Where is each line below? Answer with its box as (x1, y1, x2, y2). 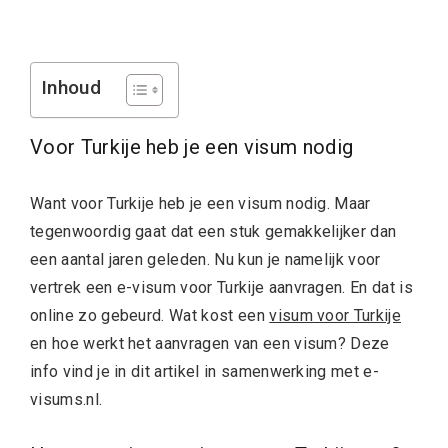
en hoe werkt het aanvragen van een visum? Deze (30, 333, 390, 353)
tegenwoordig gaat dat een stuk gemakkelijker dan (30, 221, 397, 241)
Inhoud (41, 76, 101, 100)
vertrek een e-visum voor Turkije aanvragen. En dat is (30, 277, 413, 297)
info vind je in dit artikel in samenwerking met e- (30, 361, 380, 381)
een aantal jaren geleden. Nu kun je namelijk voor (30, 249, 381, 269)
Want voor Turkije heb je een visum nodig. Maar (30, 193, 371, 213)
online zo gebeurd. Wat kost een (30, 305, 270, 325)
